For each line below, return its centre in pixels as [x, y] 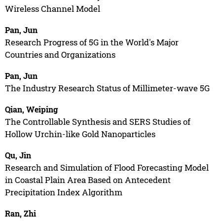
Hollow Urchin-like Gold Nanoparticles [80, 134]
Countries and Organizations [60, 54]
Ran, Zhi [20, 213]
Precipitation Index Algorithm [63, 192]
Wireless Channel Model [52, 8]
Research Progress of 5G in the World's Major [92, 42]
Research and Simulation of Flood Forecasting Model [107, 167]
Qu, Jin [18, 155]
